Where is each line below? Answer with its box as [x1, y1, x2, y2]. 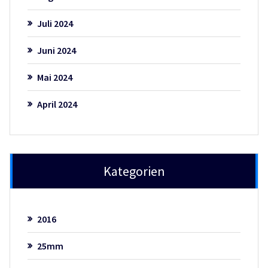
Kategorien [103, 163, 165, 180]
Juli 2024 [36, 17, 73, 30]
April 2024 [36, 98, 77, 111]
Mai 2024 [36, 71, 72, 84]
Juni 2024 [36, 44, 76, 57]
